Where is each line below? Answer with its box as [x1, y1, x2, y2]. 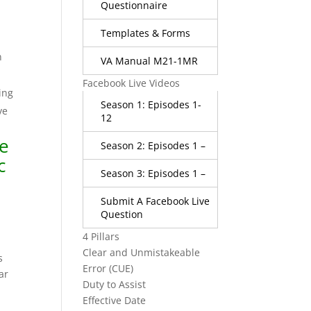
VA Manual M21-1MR [101, 53, 199, 67]
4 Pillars [83, 229, 120, 243]
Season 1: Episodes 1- [101, 97, 202, 111]
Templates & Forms [101, 26, 191, 40]
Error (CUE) [83, 261, 134, 275]
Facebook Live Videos [83, 76, 180, 90]
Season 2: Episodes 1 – [101, 138, 206, 152]
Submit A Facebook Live [101, 194, 210, 208]
